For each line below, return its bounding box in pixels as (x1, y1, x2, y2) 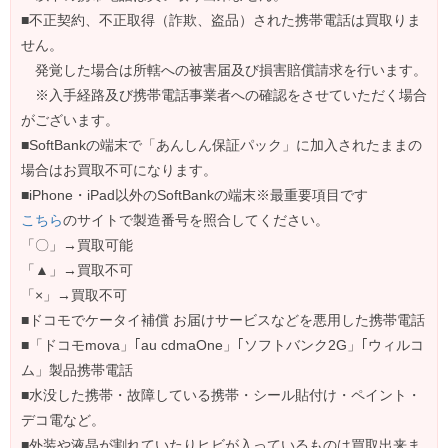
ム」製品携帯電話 (21, 362, 133, 379)
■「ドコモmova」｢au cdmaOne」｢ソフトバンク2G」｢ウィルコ (21, 337, 424, 354)
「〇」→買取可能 (21, 237, 133, 254)
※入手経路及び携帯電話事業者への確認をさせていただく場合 (21, 87, 427, 104)
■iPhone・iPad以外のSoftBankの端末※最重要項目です (21, 187, 368, 204)
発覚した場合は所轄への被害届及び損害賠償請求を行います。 (21, 62, 427, 79)
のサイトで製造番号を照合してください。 (63, 212, 329, 229)
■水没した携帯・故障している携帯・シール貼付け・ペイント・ (21, 387, 421, 404)
